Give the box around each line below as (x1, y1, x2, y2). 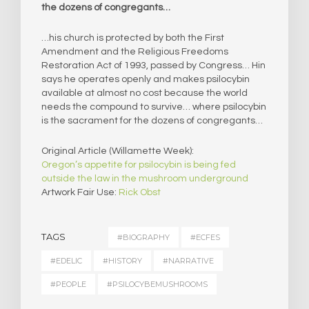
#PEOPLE (50, 279, 86, 290)
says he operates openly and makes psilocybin (41, 74, 250, 85)
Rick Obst (119, 188, 161, 198)
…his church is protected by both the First (41, 33, 224, 43)
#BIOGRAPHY (117, 232, 170, 243)
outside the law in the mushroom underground (41, 174, 248, 184)
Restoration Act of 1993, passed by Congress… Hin (41, 61, 266, 71)
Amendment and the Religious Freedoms (41, 47, 228, 57)
